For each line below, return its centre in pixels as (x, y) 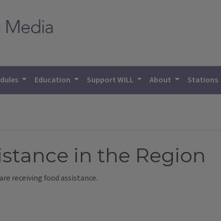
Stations (204, 80)
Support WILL (111, 80)
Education (54, 80)
